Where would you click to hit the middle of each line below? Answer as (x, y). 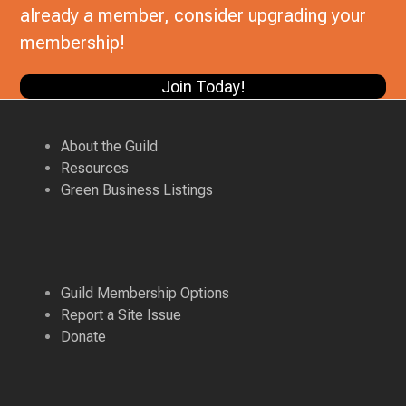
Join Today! (203, 87)
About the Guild (110, 147)
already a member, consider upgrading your (193, 16)
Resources (95, 169)
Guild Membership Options (145, 294)
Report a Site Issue (121, 315)
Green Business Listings (137, 190)
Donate (84, 337)
